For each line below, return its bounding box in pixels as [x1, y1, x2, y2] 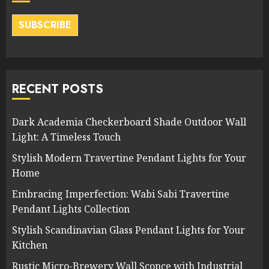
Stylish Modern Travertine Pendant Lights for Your [12, 151, 246, 165]
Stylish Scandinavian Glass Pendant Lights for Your [12, 223, 245, 237]
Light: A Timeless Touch [12, 130, 121, 144]
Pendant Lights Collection [12, 202, 130, 216]
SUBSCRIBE [19, 18, 71, 32]
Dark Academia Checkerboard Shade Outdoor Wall [12, 115, 246, 129]
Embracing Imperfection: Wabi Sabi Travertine [12, 187, 229, 201]
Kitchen [12, 238, 47, 252]
